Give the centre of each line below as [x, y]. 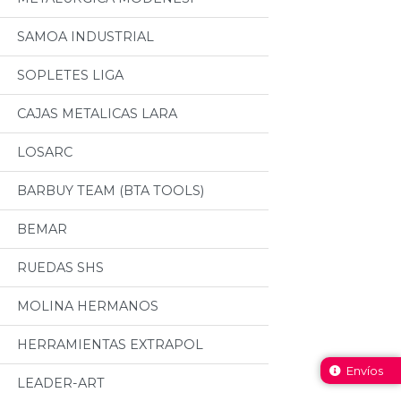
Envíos [365, 370]
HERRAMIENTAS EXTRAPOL [110, 345]
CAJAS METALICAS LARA [97, 114]
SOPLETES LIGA [70, 75]
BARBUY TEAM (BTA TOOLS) [111, 191]
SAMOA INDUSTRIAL [85, 37]
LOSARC [45, 152]
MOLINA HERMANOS [88, 306]
